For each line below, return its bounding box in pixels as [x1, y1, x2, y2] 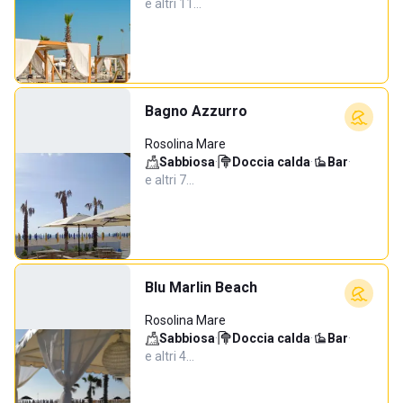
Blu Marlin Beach [145, 279, 257, 296]
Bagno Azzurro [145, 103, 247, 120]
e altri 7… [145, 173, 194, 187]
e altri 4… [145, 349, 194, 363]
